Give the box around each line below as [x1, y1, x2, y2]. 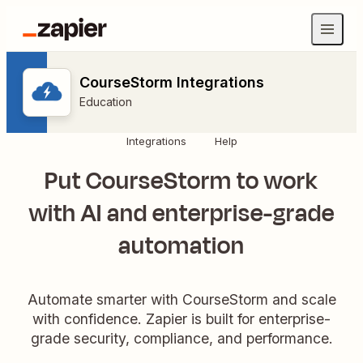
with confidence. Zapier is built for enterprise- [32, 310, 331, 327]
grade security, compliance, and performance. [30, 329, 333, 347]
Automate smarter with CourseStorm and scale [27, 290, 336, 308]
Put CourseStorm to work [45, 164, 318, 199]
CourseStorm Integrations [79, 74, 264, 91]
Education [79, 95, 132, 109]
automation [118, 228, 245, 263]
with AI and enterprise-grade [28, 196, 335, 231]
